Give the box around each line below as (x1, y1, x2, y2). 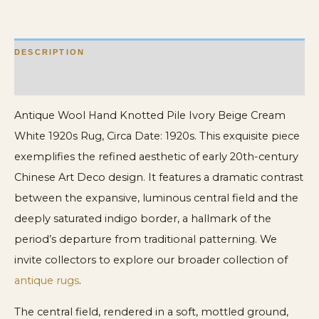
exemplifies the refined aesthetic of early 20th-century (14, 150, 298, 164)
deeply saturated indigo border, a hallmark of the (14, 212, 271, 226)
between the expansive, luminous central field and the (14, 192, 298, 205)
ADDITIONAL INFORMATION (14, 76, 156, 85)
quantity (14, 49, 49, 65)
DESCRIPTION (14, 48, 85, 57)
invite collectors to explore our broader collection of (14, 253, 288, 267)
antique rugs (14, 274, 79, 288)
